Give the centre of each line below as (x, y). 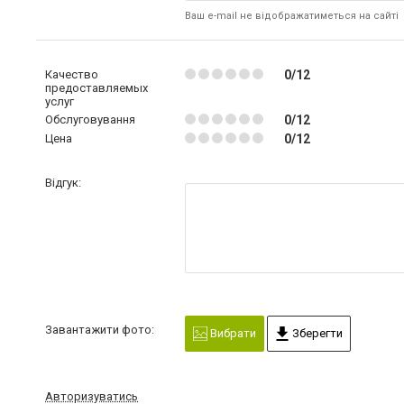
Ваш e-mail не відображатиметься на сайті (291, 15)
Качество (72, 74)
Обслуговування (90, 119)
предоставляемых (96, 87)
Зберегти (316, 333)
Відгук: (63, 182)
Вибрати (231, 333)
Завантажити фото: (100, 329)
